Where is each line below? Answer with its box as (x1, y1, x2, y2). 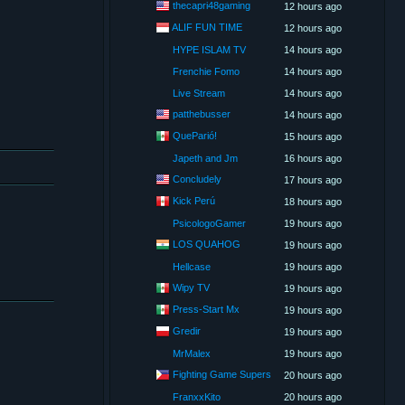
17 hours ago (283, 174, 342, 185)
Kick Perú (172, 194, 215, 206)
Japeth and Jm (172, 153, 238, 164)
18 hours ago (283, 196, 342, 207)
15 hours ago (283, 131, 342, 142)
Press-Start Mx (172, 303, 240, 315)
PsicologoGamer (172, 218, 246, 229)
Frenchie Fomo (172, 66, 240, 77)
